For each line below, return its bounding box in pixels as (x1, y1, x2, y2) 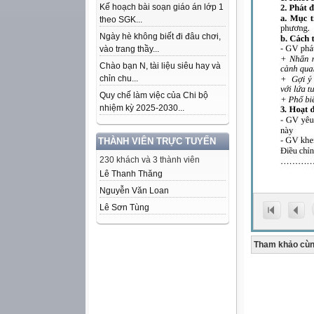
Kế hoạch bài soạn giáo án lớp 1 (100, 2, 224, 12)
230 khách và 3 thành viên (100, 155, 200, 165)
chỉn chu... (100, 74, 138, 83)
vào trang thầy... (100, 44, 159, 54)
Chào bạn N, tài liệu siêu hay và (100, 61, 221, 71)
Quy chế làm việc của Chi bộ (100, 90, 208, 100)
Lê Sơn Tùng (100, 203, 149, 212)
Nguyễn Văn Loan (100, 186, 169, 196)
